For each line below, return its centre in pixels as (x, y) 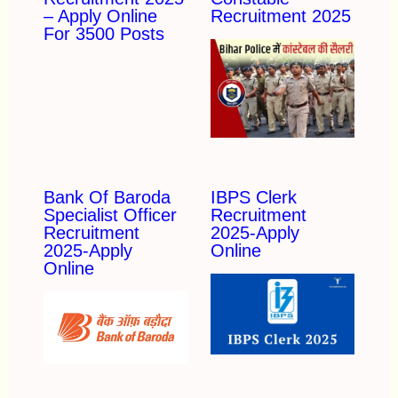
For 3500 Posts (103, 34)
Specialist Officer (110, 215)
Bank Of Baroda (107, 197)
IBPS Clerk (253, 197)
